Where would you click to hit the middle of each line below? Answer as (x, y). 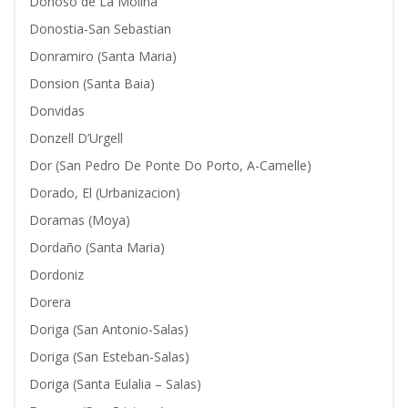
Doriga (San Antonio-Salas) (109, 329)
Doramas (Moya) (80, 220)
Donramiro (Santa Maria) (103, 56)
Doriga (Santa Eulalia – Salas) (115, 384)
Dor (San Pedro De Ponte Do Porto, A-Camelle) (170, 165)
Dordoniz (56, 275)
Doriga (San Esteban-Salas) (109, 357)
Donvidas (57, 111)
